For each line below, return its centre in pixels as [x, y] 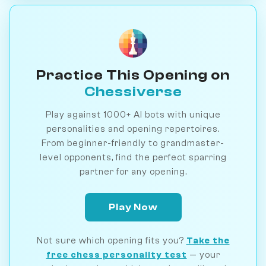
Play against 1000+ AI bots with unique [133, 114]
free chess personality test [116, 254]
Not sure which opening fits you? [111, 240]
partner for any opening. [133, 171]
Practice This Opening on [133, 75]
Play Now [133, 207]
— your [203, 254]
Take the [208, 240]
